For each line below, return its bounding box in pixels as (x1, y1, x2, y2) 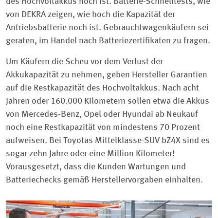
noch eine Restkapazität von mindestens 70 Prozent (6, 123, 200, 132)
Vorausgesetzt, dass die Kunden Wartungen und (6, 163, 186, 172)
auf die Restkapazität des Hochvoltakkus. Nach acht (6, 84, 199, 93)
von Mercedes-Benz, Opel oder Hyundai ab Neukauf (6, 110, 198, 119)
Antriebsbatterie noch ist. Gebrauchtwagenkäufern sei (6, 23, 209, 33)
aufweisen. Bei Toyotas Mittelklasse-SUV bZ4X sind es (6, 136, 210, 145)
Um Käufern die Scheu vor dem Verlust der (6, 57, 163, 67)
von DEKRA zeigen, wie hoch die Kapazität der (6, 10, 175, 19)
